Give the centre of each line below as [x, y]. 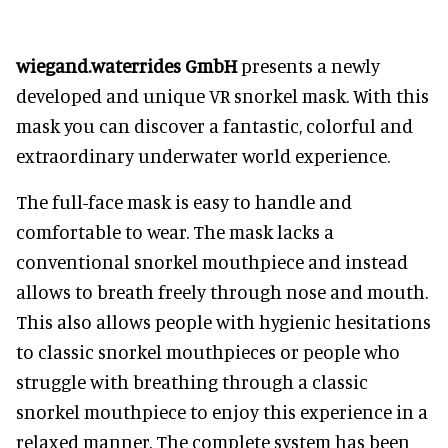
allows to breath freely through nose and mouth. [222, 291]
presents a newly [308, 65]
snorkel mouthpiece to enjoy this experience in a [222, 411]
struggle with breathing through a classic [192, 381]
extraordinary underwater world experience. [203, 155]
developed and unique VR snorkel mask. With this [222, 95]
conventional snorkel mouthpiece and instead [212, 261]
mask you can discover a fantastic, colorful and [214, 125]
